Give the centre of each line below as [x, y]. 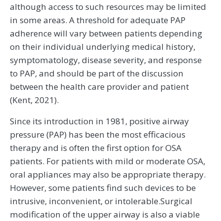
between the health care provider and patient [99, 87]
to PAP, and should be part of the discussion [97, 74]
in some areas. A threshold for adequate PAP [98, 20]
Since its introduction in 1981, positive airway [99, 121]
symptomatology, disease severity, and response [106, 60]
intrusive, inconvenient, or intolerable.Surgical [101, 201]
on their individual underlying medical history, [103, 47]
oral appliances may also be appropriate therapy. [108, 175]
